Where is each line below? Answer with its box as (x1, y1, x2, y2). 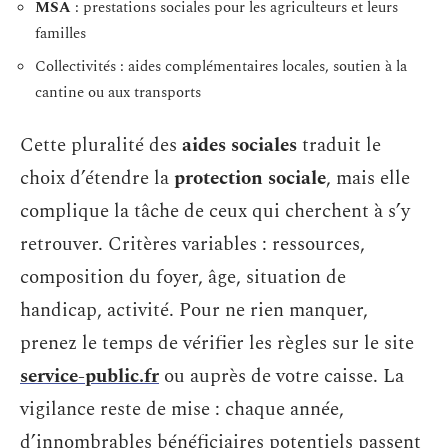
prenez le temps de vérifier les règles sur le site (20, 328, 414, 358)
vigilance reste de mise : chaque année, (20, 394, 344, 424)
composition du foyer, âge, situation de (20, 262, 346, 292)
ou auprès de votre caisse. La (159, 361, 404, 391)
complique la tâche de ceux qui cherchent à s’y (20, 196, 410, 226)
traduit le (297, 130, 381, 160)
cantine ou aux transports (35, 81, 201, 104)
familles (35, 21, 86, 45)
